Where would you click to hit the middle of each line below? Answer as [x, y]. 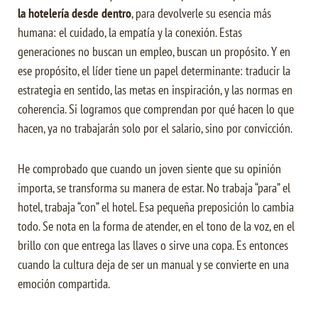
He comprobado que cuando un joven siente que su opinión [149, 169]
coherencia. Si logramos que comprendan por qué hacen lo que [156, 109]
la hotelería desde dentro [75, 13]
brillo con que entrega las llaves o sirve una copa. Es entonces [153, 246]
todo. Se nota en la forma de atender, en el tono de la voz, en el [156, 226]
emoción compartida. [64, 284]
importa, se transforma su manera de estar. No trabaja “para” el [154, 188]
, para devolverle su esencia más [201, 13]
